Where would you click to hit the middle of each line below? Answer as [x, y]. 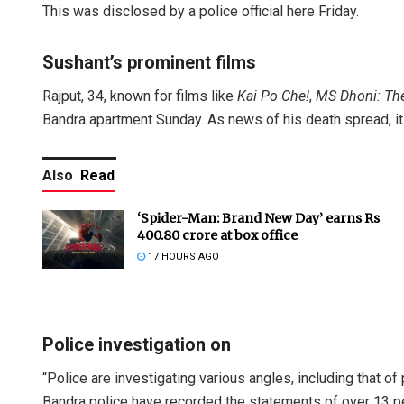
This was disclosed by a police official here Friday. [201, 12]
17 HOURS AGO [182, 257]
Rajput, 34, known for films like [140, 96]
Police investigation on [137, 345]
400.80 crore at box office [217, 236]
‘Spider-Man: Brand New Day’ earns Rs [258, 219]
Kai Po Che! [273, 96]
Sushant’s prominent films [149, 63]
